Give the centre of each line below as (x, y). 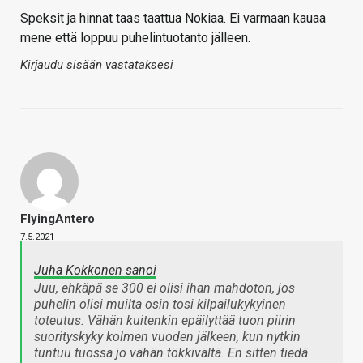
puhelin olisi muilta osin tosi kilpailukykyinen (160, 305)
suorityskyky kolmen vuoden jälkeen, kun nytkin (167, 337)
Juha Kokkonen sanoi (95, 271)
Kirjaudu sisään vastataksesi (97, 65)
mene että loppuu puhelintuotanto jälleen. (135, 38)
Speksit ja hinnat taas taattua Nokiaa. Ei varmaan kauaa (173, 19)
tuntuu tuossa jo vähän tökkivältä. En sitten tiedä (171, 353)
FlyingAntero (58, 219)
